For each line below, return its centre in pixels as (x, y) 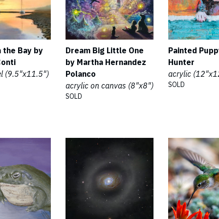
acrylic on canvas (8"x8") (109, 86)
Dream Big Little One (105, 50)
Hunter (181, 62)
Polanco (81, 74)
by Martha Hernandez (106, 62)
